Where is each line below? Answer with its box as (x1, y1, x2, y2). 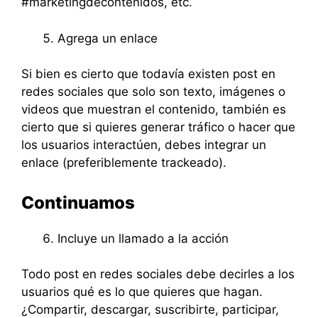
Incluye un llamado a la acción (57, 231, 229, 246)
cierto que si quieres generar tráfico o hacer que (21, 120, 295, 134)
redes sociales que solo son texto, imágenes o (21, 84, 285, 99)
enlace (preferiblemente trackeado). (21, 155, 226, 170)
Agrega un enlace (57, 31, 158, 45)
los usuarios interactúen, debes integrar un (21, 138, 266, 152)
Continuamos (21, 192, 135, 213)
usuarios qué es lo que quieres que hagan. (21, 285, 263, 299)
